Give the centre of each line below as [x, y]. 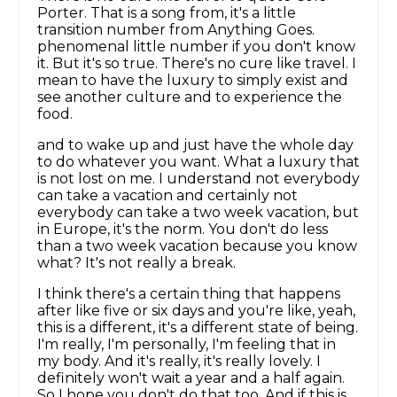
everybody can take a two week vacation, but [198, 213]
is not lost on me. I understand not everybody [198, 179]
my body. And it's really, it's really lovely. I [179, 362]
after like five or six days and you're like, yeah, [196, 311]
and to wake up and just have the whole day [195, 145]
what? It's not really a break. [136, 263]
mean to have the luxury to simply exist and [193, 81]
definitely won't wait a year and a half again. [191, 378]
